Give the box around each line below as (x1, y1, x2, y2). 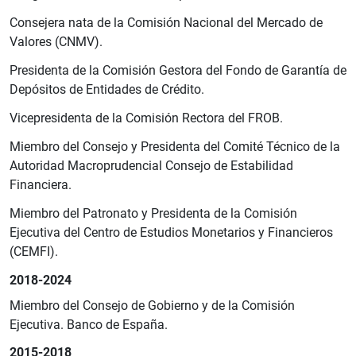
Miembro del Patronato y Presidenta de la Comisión (10, 206, 297, 222)
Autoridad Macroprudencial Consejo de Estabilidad (10, 158, 293, 174)
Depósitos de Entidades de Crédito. (10, 82, 204, 98)
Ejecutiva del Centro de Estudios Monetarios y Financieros (10, 225, 333, 241)
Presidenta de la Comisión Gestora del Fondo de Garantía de (10, 63, 346, 79)
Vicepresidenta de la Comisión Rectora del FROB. (10, 110, 283, 126)
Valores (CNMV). (10, 34, 103, 50)
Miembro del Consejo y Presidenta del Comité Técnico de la (10, 139, 340, 155)
